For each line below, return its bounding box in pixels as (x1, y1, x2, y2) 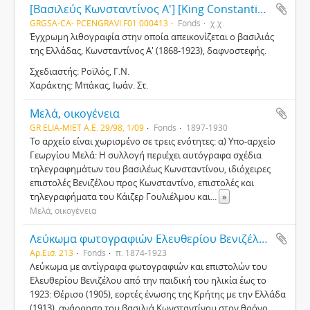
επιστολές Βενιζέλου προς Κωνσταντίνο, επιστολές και (30, 176, 254, 189)
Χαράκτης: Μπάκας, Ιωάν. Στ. (30, 79, 148, 91)
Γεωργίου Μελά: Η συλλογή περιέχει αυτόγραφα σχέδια (30, 149, 262, 161)
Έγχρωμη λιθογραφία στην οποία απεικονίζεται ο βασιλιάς (30, 30, 274, 43)
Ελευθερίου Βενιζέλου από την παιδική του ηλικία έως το (30, 274, 266, 286)
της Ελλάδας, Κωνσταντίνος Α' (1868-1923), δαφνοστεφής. (30, 44, 266, 57)
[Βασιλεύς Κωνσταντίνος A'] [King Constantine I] (257, 1, 266, 17)
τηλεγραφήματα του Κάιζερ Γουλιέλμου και (30, 190, 210, 203)
